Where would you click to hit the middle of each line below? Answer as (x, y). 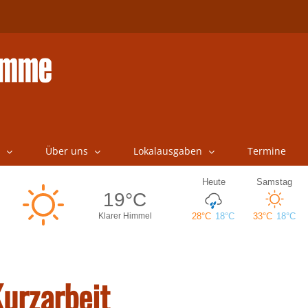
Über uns (66, 151)
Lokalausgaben (167, 151)
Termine (266, 151)
